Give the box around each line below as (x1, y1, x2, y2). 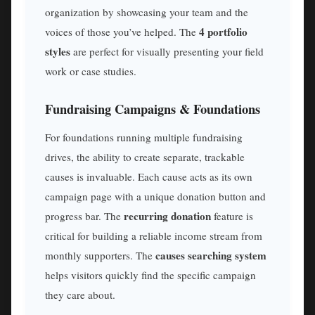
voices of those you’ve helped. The (45, 25, 199, 39)
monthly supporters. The (45, 247, 155, 262)
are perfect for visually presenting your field (70, 44, 264, 59)
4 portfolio (199, 24, 247, 40)
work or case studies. (45, 64, 136, 79)
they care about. (45, 287, 115, 302)
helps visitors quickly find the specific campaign (45, 267, 256, 282)
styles (45, 44, 70, 60)
